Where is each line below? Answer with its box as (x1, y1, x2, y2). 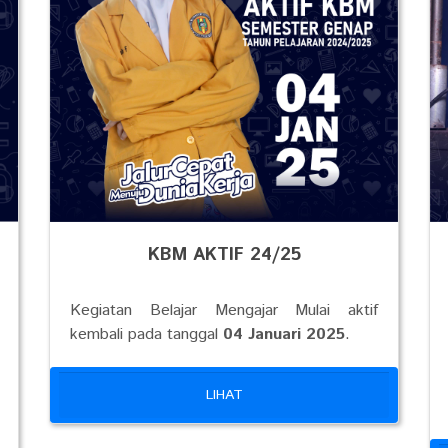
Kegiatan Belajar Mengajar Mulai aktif (70, 299, 378, 322)
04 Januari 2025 (223, 323, 345, 346)
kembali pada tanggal (70, 323, 223, 346)
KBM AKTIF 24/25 (147, 242, 301, 268)
